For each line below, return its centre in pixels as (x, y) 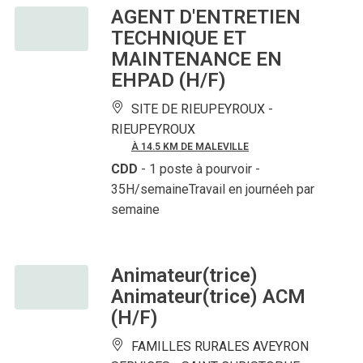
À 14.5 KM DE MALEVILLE (190, 147)
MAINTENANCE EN (196, 60)
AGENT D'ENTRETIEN (206, 17)
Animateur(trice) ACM (208, 297)
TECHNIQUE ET (178, 38)
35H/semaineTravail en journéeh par (213, 190)
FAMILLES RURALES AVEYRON (218, 347)
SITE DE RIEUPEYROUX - (201, 109)
